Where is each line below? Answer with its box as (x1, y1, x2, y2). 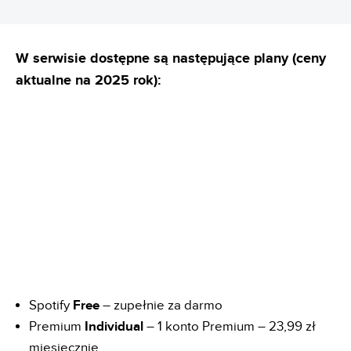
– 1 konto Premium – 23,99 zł (147, 318, 316, 335)
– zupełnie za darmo (103, 297, 223, 313)
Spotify (29, 297, 73, 313)
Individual (85, 318, 147, 335)
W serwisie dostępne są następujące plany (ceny (16, 50, 326, 68)
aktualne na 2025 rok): (16, 72, 161, 90)
